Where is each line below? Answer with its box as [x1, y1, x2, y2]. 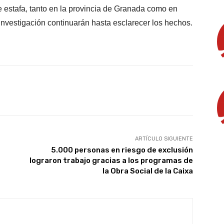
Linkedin [125, 86, 151, 94]
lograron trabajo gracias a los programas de [29, 155, 193, 165]
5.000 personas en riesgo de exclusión [50, 145, 193, 154]
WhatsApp [55, 86, 85, 94]
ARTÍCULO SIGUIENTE [134, 135, 193, 142]
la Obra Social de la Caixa [102, 166, 193, 175]
